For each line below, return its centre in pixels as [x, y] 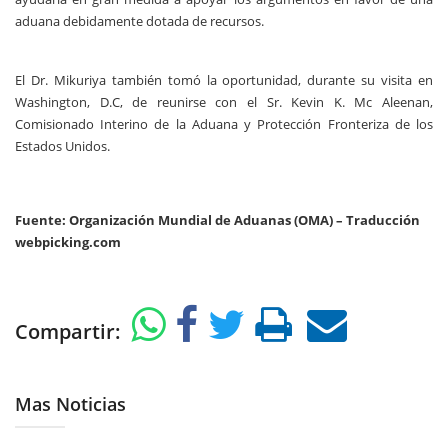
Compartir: [73, 331]
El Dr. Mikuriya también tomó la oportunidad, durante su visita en [224, 79]
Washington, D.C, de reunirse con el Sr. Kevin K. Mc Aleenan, [224, 101]
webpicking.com [68, 241]
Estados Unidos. [62, 145]
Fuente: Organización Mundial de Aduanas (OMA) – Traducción [217, 219]
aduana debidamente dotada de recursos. [139, 20]
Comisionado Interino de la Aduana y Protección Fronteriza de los [224, 123]
